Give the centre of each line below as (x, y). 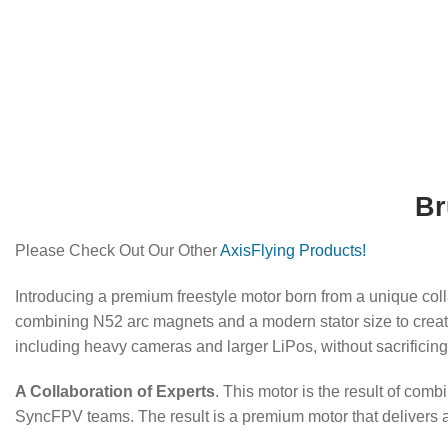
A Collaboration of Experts (115, 392)
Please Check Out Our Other (117, 250)
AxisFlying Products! (293, 250)
